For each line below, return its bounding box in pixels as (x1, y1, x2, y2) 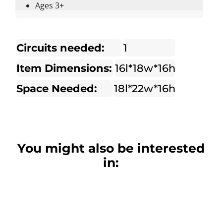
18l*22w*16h (113, 82, 175, 95)
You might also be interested (17, 140, 205, 156)
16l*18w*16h (114, 61, 175, 74)
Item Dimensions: (16, 61, 112, 74)
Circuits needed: (16, 41, 105, 54)
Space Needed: (16, 82, 97, 95)
